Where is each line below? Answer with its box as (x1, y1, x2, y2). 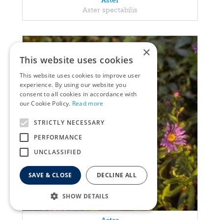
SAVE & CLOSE (28, 171, 72, 179)
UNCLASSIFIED (34, 148, 82, 156)
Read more (72, 99, 104, 108)
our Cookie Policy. (20, 99, 72, 108)
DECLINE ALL (96, 171, 137, 179)
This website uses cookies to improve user (20, 71, 141, 80)
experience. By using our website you (20, 81, 126, 89)
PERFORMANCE (34, 133, 82, 141)
